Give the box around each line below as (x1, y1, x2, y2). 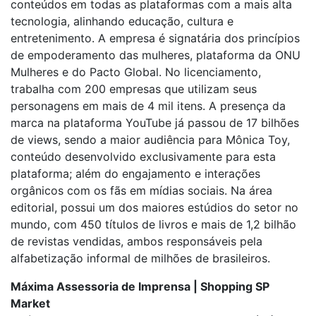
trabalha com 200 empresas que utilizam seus (11, 82, 257, 96)
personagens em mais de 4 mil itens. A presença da (11, 99, 286, 113)
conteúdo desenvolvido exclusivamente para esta (11, 150, 276, 164)
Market (11, 296, 50, 310)
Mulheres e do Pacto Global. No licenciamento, (11, 65, 261, 79)
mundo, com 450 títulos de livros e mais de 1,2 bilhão (11, 217, 296, 231)
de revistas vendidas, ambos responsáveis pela (11, 234, 262, 248)
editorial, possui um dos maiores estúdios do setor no (11, 200, 298, 214)
